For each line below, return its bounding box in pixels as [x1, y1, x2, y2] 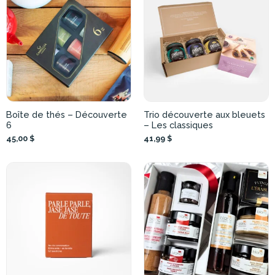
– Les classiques [144, 120, 213, 131]
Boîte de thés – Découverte [6, 109, 127, 120]
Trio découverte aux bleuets [144, 109, 265, 120]
